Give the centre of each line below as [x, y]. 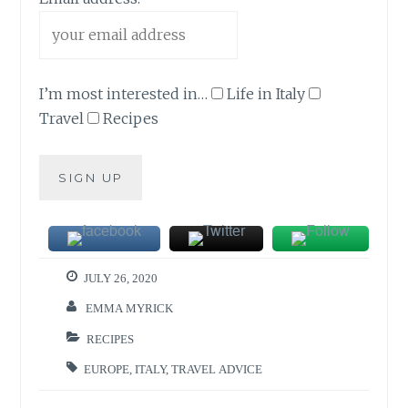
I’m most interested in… [124, 94]
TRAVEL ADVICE [217, 370]
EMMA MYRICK [130, 309]
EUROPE [107, 370]
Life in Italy [266, 94]
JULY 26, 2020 [121, 279]
